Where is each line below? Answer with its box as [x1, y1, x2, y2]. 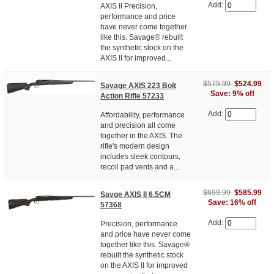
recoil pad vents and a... [100, 162, 179, 171]
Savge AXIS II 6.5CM [100, 190, 171, 199]
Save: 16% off [208, 198, 256, 207]
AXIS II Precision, [100, 1, 157, 10]
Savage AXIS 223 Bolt [100, 81, 176, 91]
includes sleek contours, [100, 152, 180, 161]
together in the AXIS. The [100, 131, 182, 140]
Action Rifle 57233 [100, 92, 164, 101]
